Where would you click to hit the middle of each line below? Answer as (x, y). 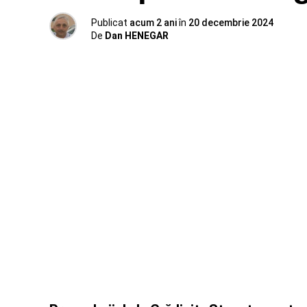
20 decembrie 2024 (231, 23)
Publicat (109, 23)
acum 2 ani (153, 23)
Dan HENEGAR (137, 36)
